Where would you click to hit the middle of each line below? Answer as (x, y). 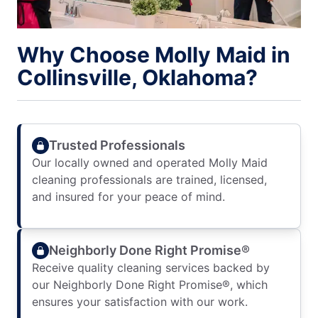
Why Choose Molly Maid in (154, 55)
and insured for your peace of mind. (128, 197)
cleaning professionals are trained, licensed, (149, 180)
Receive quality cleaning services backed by (151, 268)
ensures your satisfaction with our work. (140, 302)
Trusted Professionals (117, 145)
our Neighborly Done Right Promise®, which (150, 285)
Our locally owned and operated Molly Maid (150, 163)
